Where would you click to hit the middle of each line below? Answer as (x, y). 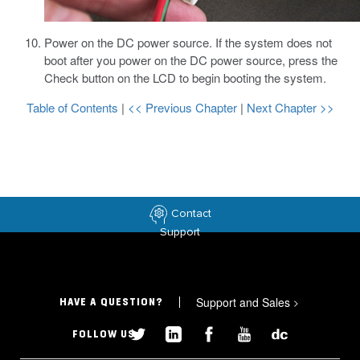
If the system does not (272, 42)
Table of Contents (74, 107)
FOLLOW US (104, 334)
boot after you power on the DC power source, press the (191, 60)
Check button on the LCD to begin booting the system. (185, 78)
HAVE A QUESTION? (112, 302)
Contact (191, 214)
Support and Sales (245, 302)
